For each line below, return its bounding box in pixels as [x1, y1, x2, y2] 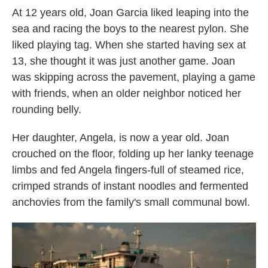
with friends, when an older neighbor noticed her [12, 87, 241, 99]
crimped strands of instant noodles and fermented [12, 180, 248, 192]
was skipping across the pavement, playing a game [12, 71, 255, 83]
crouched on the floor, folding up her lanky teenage [12, 148, 254, 160]
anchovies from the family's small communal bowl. [12, 196, 250, 208]
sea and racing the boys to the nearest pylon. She [12, 23, 249, 35]
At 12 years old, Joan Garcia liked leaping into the [12, 7, 249, 19]
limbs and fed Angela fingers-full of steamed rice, [12, 164, 244, 176]
